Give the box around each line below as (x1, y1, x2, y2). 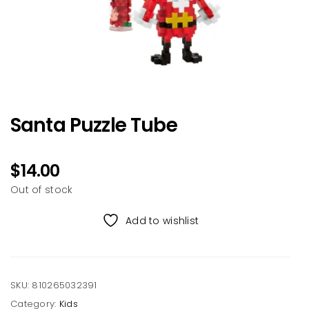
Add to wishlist (126, 214, 199, 228)
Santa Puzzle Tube (10, 112, 177, 139)
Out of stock (10, 183, 73, 197)
